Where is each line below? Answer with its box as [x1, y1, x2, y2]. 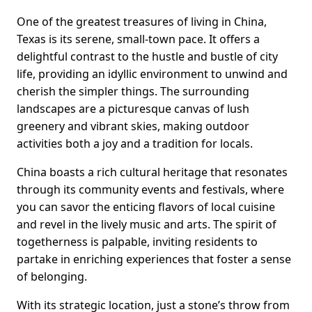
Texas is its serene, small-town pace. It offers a [17, 31, 260, 47]
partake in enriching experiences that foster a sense [17, 251, 291, 267]
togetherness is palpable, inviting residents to [17, 234, 258, 250]
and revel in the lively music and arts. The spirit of [17, 217, 276, 233]
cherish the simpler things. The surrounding [17, 84, 249, 100]
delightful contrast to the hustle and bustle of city [17, 49, 278, 65]
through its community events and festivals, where [17, 182, 284, 198]
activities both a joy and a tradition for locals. [17, 136, 253, 152]
